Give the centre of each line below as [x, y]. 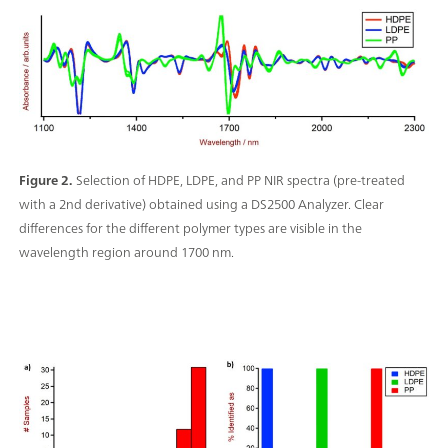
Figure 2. [45, 180]
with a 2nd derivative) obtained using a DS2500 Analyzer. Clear [201, 204]
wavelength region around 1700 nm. [126, 252]
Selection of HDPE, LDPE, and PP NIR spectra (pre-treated [240, 180]
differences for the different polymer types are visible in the [190, 228]
